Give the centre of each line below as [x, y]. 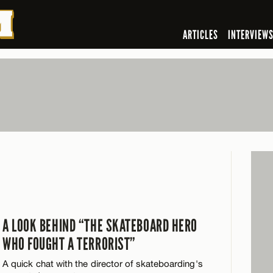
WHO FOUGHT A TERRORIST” [69, 244]
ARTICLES [200, 35]
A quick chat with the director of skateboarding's [103, 264]
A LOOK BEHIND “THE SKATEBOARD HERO [100, 226]
